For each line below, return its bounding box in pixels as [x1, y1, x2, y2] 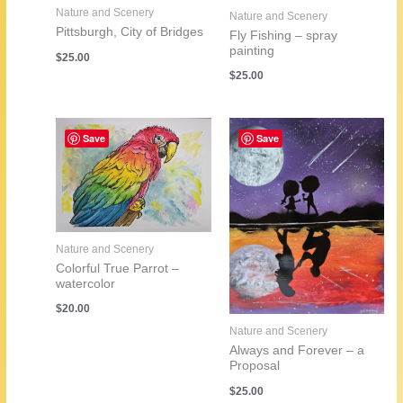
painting [228, 43, 274, 58]
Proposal [228, 359, 280, 373]
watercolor [56, 276, 116, 291]
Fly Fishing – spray [228, 28, 337, 42]
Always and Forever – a [228, 344, 364, 358]
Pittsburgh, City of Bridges [56, 24, 204, 39]
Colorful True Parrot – [56, 261, 180, 275]
